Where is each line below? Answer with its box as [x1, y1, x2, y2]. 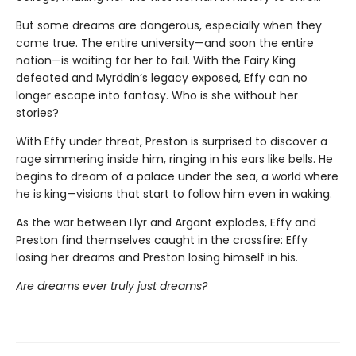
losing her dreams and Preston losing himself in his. [16, 250, 298, 266]
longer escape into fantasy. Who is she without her [16, 87, 298, 104]
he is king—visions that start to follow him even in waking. [16, 186, 332, 203]
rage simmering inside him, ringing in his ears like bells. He [16, 151, 333, 168]
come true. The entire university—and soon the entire [16, 35, 314, 52]
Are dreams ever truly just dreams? [16, 278, 207, 295]
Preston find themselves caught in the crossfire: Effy [16, 232, 308, 249]
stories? [16, 105, 59, 122]
